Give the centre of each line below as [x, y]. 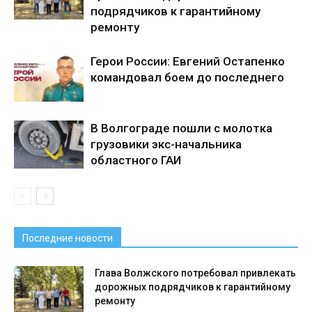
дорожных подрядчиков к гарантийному [193, 287]
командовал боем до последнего [187, 77]
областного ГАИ [136, 160]
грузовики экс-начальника [166, 144]
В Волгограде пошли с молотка [181, 128]
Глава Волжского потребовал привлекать [195, 273]
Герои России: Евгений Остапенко [188, 61]
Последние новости [68, 238]
